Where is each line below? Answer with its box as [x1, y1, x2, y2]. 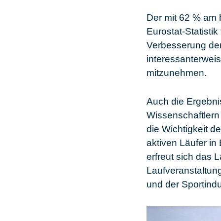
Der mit [147, 12, 179, 23]
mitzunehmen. [147, 67, 207, 78]
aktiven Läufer [147, 137, 207, 148]
